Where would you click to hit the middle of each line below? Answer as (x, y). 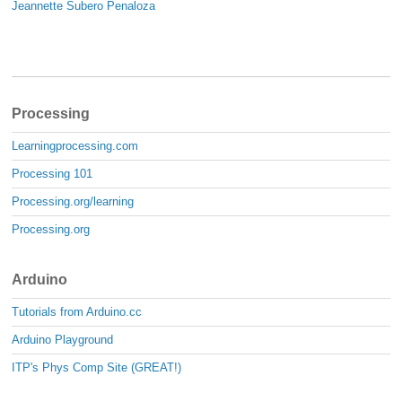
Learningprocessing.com (75, 146)
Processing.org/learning (73, 202)
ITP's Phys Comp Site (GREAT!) (97, 368)
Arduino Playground (63, 340)
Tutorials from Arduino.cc (77, 312)
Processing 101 (52, 174)
